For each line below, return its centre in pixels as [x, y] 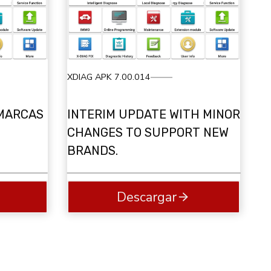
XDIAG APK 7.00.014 [109, 77]
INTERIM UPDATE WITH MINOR [153, 114]
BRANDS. [92, 150]
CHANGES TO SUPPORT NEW [148, 132]
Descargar [147, 197]
